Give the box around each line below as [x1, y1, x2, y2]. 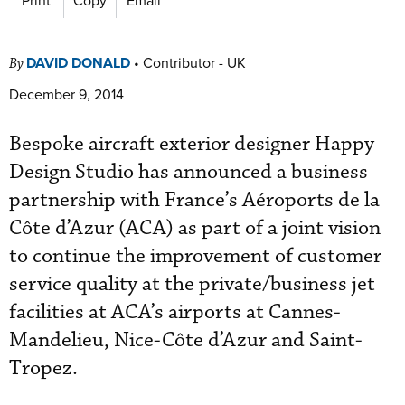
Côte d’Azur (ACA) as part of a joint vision [9, 214, 381, 241]
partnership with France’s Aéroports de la [9, 186, 380, 213]
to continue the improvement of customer [9, 242, 381, 269]
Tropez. [9, 354, 78, 381]
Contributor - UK [143, 52, 246, 72]
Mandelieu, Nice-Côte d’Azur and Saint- [9, 326, 363, 353]
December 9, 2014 [9, 83, 124, 104]
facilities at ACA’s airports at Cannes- [9, 298, 341, 325]
